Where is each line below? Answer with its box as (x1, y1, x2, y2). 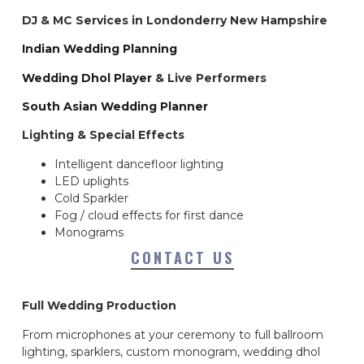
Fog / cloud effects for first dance (54, 207, 244, 223)
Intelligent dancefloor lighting (54, 156, 223, 171)
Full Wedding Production (22, 298, 176, 314)
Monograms (54, 224, 123, 240)
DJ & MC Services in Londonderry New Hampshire (22, 12, 327, 28)
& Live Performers (152, 70, 266, 85)
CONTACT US (130, 247, 234, 269)
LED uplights (54, 173, 128, 188)
